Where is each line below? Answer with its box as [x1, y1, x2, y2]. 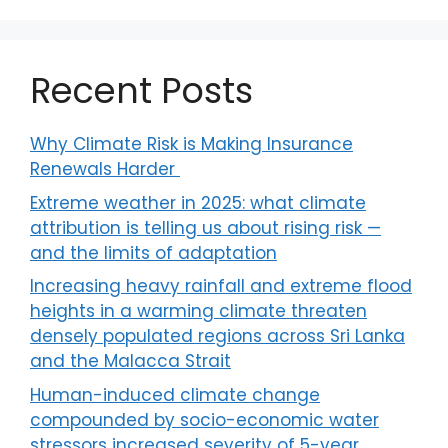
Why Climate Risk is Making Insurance [30, 132, 353, 157]
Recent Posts [30, 66, 253, 116]
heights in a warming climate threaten [30, 299, 367, 324]
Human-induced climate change [30, 382, 320, 407]
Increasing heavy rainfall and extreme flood [30, 274, 412, 299]
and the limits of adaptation [30, 240, 277, 265]
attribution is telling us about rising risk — [30, 215, 381, 240]
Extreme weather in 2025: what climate [30, 190, 366, 215]
